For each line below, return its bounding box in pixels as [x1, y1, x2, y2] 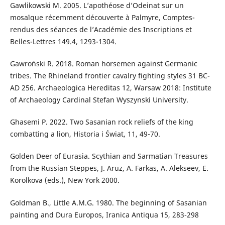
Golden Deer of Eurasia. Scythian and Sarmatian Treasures [10, 151, 208, 161]
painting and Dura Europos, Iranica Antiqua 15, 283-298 [10, 209, 199, 219]
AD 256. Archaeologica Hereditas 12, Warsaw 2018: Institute [10, 83, 211, 93]
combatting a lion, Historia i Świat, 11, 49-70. [10, 129, 160, 139]
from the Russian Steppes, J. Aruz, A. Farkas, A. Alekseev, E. [10, 163, 208, 173]
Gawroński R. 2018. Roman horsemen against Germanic [10, 59, 197, 69]
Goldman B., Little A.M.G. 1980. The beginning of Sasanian [10, 197, 207, 207]
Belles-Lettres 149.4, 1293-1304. [10, 37, 117, 47]
